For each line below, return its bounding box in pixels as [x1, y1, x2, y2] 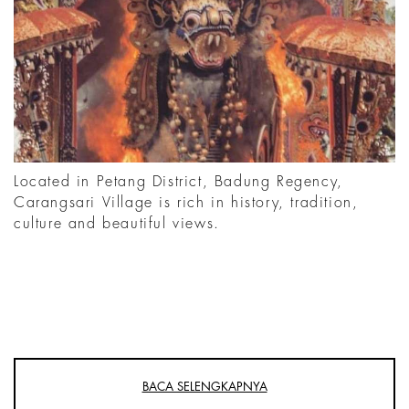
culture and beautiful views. [14, 215, 220, 231]
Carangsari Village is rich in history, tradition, [14, 194, 359, 210]
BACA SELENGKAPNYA [142, 380, 267, 393]
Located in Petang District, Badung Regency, [14, 173, 343, 189]
